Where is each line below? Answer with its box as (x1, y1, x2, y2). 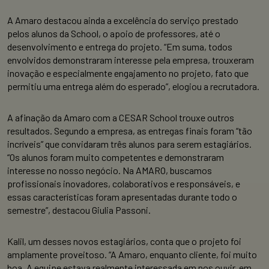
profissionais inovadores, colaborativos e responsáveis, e (7, 178, 240, 190)
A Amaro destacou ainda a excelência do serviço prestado (7, 14, 238, 26)
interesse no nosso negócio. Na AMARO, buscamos (7, 165, 212, 177)
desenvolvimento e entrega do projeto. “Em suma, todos (7, 41, 232, 53)
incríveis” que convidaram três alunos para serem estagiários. (7, 138, 252, 150)
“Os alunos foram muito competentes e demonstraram (7, 151, 224, 163)
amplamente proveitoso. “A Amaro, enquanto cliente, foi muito (7, 249, 257, 261)
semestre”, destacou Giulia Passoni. (7, 204, 151, 216)
